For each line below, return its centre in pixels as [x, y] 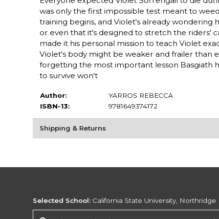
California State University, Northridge [153, 201]
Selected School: [62, 201]
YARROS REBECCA [141, 96]
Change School [58, 214]
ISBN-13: [55, 106]
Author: [53, 96]
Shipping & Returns [73, 128]
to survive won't [68, 76]
